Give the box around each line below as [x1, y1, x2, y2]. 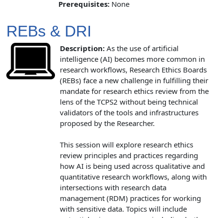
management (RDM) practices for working [60, 193, 201, 203]
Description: [60, 43, 105, 53]
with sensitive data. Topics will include [60, 203, 187, 214]
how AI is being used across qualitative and [60, 161, 205, 171]
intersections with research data [60, 182, 166, 192]
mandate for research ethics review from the [60, 86, 209, 96]
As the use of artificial [105, 43, 179, 53]
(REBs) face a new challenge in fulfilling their [60, 75, 208, 85]
